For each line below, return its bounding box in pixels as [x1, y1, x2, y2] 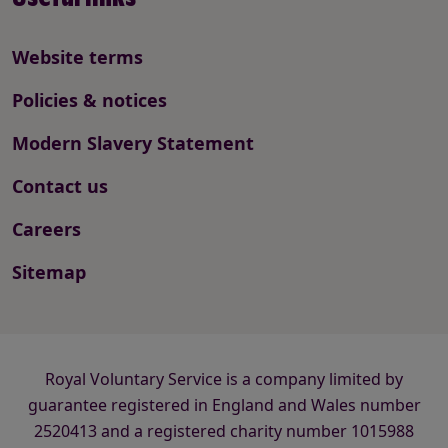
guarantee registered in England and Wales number [27, 394, 421, 417]
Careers [12, 217, 81, 242]
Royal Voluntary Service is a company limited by [45, 368, 403, 391]
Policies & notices [12, 88, 167, 113]
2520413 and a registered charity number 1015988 [34, 420, 414, 443]
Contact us [12, 174, 108, 199]
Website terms [12, 45, 143, 70]
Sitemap [12, 260, 86, 285]
